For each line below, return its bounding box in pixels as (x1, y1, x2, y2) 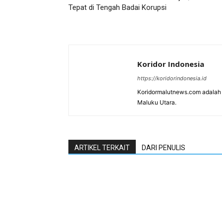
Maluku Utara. (137, 99, 176, 106)
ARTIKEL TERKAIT (74, 144, 130, 152)
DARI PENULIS (142, 144, 185, 152)
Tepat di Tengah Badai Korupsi (68, 3, 166, 12)
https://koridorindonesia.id (137, 75, 207, 82)
